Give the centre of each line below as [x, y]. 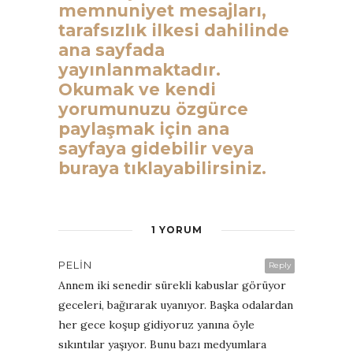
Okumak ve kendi [137, 89]
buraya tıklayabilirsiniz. [162, 168]
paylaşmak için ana [144, 128]
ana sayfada [111, 50]
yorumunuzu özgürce [153, 109]
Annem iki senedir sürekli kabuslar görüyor [172, 285]
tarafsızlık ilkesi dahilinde [174, 30]
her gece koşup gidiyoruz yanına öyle [156, 324]
